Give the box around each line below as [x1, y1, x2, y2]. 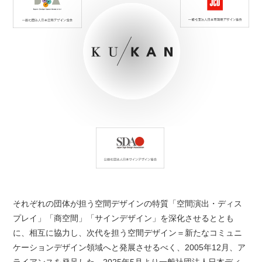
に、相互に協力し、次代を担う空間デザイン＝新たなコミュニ [13, 228, 243, 238]
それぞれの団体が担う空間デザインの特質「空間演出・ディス [13, 199, 243, 209]
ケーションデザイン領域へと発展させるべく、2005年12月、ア [13, 243, 246, 253]
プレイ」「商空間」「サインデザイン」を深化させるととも [13, 213, 235, 223]
